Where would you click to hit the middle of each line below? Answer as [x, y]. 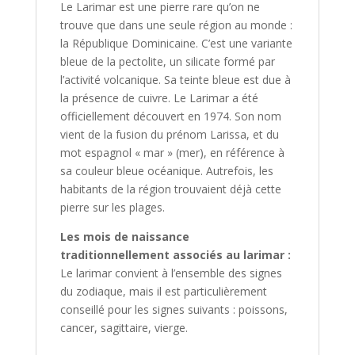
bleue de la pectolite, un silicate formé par [167, 62]
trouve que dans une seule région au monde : [176, 25]
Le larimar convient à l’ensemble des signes [171, 273]
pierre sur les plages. [112, 208]
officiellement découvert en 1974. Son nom [170, 116]
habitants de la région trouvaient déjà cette [170, 189]
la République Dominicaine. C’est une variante [176, 44]
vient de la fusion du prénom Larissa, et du [169, 135]
